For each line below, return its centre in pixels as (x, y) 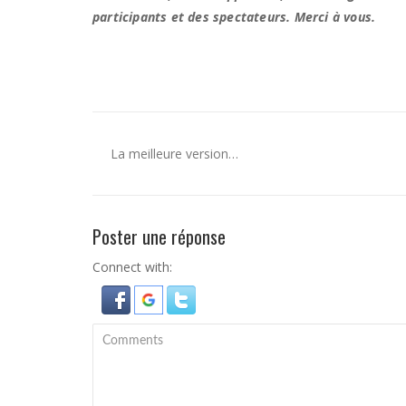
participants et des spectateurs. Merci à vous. (234, 16)
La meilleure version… (174, 153)
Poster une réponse (159, 236)
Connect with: (132, 266)
